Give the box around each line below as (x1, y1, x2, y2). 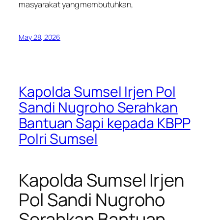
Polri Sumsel (19, 129, 98, 149)
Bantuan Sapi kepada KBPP (19, 113, 191, 133)
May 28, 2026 (19, 32, 60, 42)
